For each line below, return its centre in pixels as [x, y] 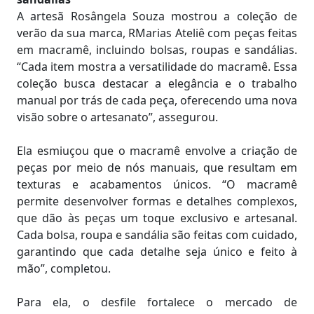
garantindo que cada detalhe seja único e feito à [157, 251]
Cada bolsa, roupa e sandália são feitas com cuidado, [157, 234]
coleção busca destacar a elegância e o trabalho [157, 83]
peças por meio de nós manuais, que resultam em [157, 167]
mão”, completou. [64, 268]
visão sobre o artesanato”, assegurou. [117, 117]
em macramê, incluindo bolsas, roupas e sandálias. [157, 49]
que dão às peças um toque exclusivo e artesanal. [157, 218]
